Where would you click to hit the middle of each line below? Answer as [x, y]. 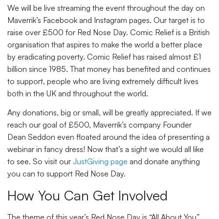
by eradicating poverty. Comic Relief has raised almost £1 [104, 56]
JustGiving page [100, 162]
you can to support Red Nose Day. [67, 174]
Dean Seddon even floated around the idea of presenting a [109, 137]
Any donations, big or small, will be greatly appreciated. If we [109, 113]
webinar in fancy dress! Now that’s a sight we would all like [106, 149]
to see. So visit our [40, 162]
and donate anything [164, 162]
